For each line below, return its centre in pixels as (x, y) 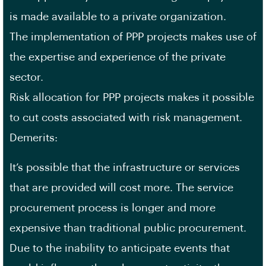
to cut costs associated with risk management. (126, 118)
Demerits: (34, 138)
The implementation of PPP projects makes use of (133, 37)
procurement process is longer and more (113, 208)
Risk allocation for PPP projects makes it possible (132, 97)
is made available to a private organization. (118, 17)
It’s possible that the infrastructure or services (125, 167)
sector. (26, 77)
